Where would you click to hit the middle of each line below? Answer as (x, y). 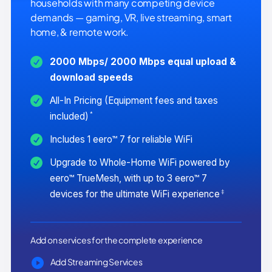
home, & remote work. (80, 32)
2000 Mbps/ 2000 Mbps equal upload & (143, 61)
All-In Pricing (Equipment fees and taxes (134, 100)
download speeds (91, 77)
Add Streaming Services (96, 261)
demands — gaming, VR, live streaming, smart (131, 17)
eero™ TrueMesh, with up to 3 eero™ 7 (128, 178)
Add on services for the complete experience (116, 240)
